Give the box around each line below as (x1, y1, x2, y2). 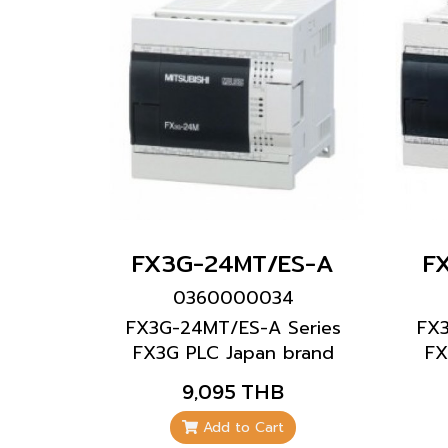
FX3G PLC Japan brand (132, 339, 334, 367)
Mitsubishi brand (161, 364, 306, 392)
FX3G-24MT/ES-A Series (125, 314, 341, 342)
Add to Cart (203, 417, 285, 438)
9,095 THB (182, 379, 285, 403)
